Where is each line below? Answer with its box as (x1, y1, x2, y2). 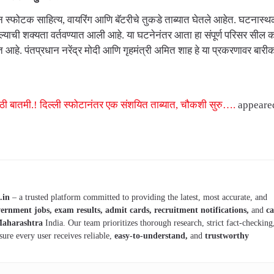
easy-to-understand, (114, 231, 188, 241)
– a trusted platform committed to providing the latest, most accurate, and (9, 193, 267, 202)
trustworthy (202, 231, 249, 241)
